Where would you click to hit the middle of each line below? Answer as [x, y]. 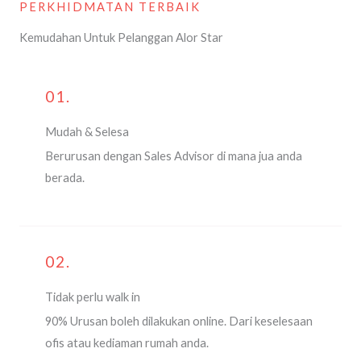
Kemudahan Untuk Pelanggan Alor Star [121, 37]
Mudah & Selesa [87, 131]
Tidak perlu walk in [93, 297]
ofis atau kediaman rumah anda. [127, 343]
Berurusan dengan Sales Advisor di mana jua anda [174, 156]
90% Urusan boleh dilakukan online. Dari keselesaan [179, 322]
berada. [66, 177]
